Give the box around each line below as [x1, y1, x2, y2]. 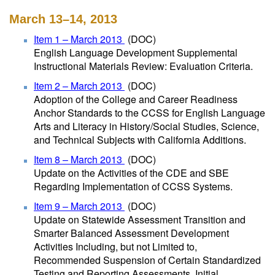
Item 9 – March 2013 [34, 199, 125, 213]
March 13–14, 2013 [9, 12, 117, 26]
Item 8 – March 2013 [34, 152, 125, 166]
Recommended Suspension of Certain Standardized [34, 253, 261, 267]
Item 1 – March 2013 [34, 32, 125, 46]
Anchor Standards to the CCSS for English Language [34, 106, 265, 120]
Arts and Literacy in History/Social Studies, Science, [34, 119, 259, 133]
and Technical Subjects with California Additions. [34, 133, 246, 147]
